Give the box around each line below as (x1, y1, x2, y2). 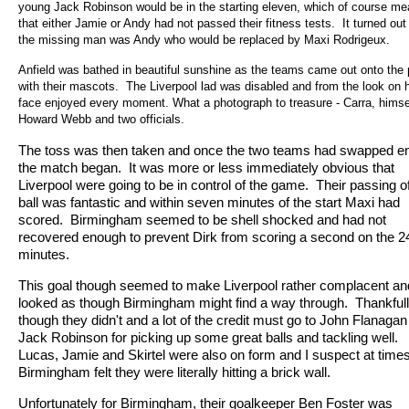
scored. (18, 212, 63, 228)
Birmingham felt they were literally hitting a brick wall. (18, 364, 330, 381)
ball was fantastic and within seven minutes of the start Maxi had (18, 194, 400, 211)
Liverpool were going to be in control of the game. (18, 177, 309, 194)
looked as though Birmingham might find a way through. (18, 295, 348, 311)
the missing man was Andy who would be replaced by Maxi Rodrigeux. (18, 33, 390, 47)
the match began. (18, 160, 121, 176)
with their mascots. (18, 79, 119, 94)
